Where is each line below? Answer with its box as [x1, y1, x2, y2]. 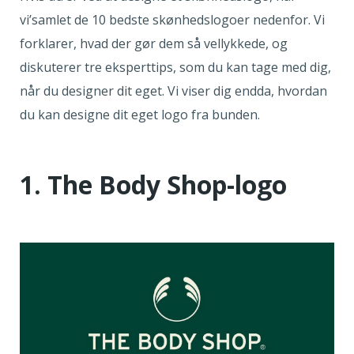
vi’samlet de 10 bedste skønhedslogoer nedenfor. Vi [20, 11, 325, 28]
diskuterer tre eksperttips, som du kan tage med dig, [20, 58, 331, 76]
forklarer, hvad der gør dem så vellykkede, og [20, 35, 288, 52]
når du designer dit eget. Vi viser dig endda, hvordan [20, 82, 327, 100]
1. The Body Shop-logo [20, 168, 287, 201]
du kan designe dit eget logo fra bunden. [20, 106, 263, 123]
